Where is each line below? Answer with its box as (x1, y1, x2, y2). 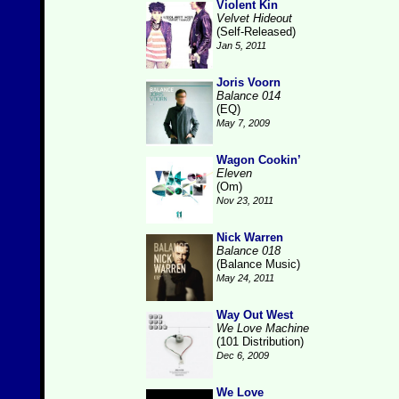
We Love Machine (216, 322, 309, 335)
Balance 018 (216, 244, 281, 257)
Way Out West (216, 308, 293, 322)
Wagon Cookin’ (216, 153, 301, 167)
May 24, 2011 (216, 273, 274, 283)
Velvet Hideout (216, 12, 292, 25)
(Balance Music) (216, 257, 300, 271)
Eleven (216, 167, 252, 180)
